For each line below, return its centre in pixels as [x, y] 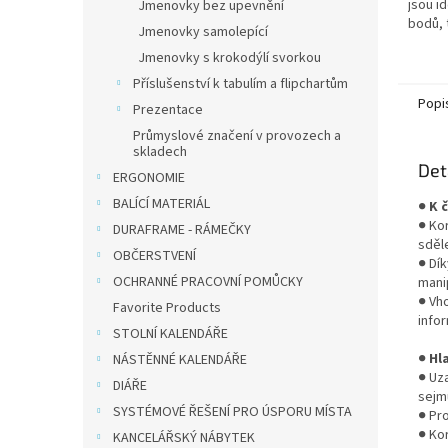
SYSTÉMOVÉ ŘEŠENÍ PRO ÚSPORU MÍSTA [232, 412]
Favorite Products [167, 308]
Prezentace [168, 110]
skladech [160, 152]
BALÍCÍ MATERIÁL [161, 204]
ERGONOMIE [149, 178]
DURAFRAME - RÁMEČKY [182, 230]
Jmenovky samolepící [203, 32]
